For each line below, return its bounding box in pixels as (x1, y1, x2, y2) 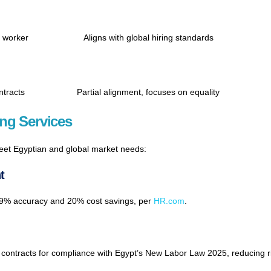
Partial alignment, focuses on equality (77, 87, 220, 97)
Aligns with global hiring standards (83, 33, 214, 43)
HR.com (154, 196, 184, 206)
